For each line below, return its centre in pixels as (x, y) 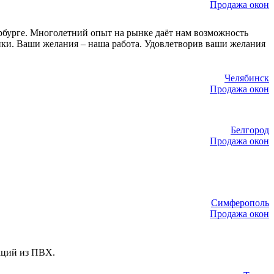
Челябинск (247, 78)
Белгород (250, 130)
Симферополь (240, 202)
